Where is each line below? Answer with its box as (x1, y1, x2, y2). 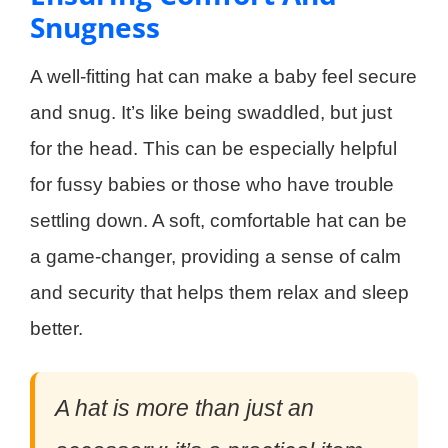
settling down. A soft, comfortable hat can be (30, 209, 407, 231)
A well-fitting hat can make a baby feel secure (30, 65, 417, 87)
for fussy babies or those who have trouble (30, 173, 394, 195)
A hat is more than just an (55, 394, 314, 421)
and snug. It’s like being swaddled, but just (30, 101, 392, 123)
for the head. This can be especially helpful (30, 137, 397, 159)
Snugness (30, 7, 160, 46)
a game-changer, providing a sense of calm (30, 245, 401, 267)
